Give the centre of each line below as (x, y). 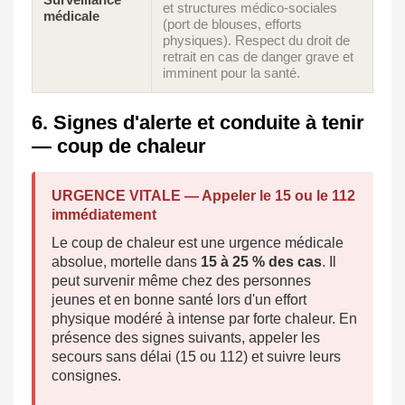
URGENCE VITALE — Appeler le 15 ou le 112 (203, 196)
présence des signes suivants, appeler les (186, 338)
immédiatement (104, 215)
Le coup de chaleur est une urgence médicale (198, 243)
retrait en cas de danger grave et (258, 57)
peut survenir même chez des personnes (181, 281)
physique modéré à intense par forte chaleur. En (204, 319)
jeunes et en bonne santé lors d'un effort (179, 300)
